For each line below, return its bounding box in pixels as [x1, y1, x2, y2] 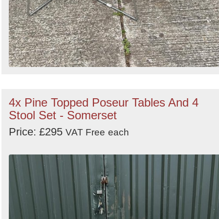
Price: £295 [9, 126, 66, 138]
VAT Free [66, 127, 105, 138]
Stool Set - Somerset [9, 109, 117, 122]
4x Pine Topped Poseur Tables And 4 [9, 96, 198, 109]
